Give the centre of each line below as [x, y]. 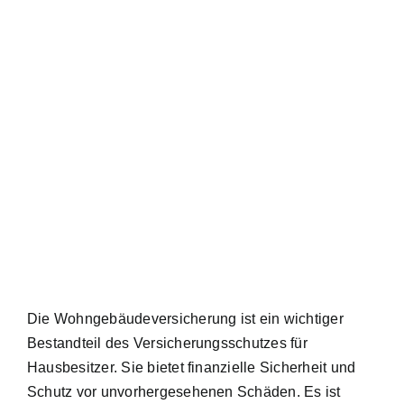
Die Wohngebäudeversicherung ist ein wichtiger [185, 318]
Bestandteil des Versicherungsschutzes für [167, 343]
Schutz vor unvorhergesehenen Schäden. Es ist [184, 391]
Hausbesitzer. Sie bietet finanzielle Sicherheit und [192, 367]
